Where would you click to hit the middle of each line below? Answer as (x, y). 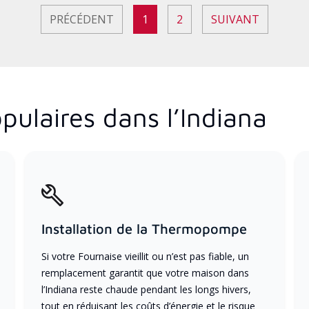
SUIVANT (235, 19)
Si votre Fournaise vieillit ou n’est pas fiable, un (145, 256)
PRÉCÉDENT (82, 19)
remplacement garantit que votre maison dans (145, 272)
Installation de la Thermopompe (144, 228)
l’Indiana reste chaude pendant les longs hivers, (146, 289)
